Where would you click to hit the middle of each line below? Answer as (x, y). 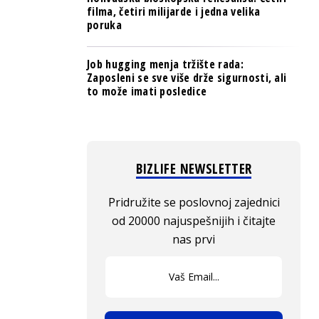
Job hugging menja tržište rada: (165, 64)
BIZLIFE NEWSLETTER (194, 169)
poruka (104, 25)
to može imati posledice (147, 91)
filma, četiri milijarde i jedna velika (174, 11)
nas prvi (194, 239)
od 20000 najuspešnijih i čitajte (194, 221)
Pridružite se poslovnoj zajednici (194, 202)
